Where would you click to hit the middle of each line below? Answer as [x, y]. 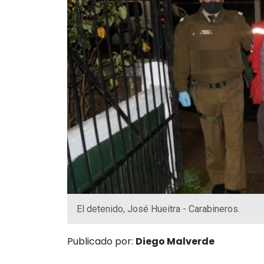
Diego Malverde [175, 242]
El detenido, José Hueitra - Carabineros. [158, 209]
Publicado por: [101, 242]
